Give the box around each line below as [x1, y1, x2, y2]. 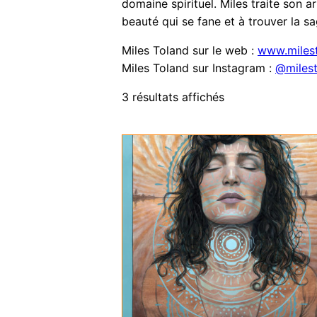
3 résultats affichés [122, 90, 224, 105]
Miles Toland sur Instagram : [122, 61, 275, 76]
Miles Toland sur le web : [122, 43, 258, 58]
